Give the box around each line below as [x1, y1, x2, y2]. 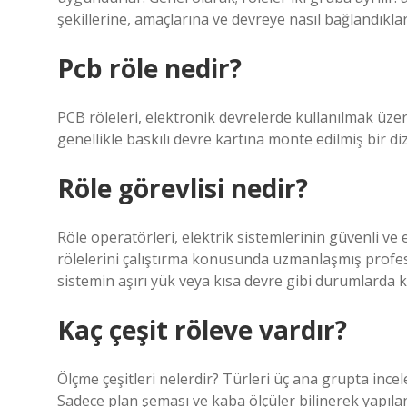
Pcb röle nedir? [57, 51, 242, 85]
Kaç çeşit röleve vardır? [57, 313, 347, 347]
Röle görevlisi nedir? [57, 171, 308, 205]
